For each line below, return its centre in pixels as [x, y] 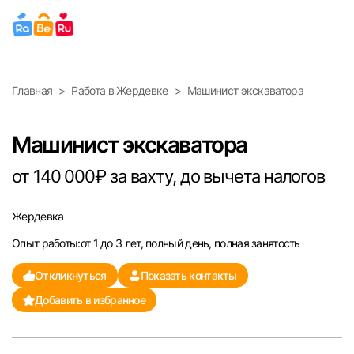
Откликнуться [71, 275]
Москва [34, 124]
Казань [32, 334]
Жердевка [38, 216]
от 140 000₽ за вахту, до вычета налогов [169, 176]
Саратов [36, 292]
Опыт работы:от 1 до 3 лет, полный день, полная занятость [156, 243]
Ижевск [34, 208]
